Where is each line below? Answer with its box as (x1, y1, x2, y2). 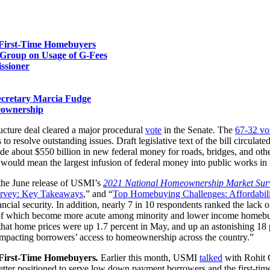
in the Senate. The (162, 124, 235, 135)
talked (199, 252, 222, 263)
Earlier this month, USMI (101, 252, 199, 263)
